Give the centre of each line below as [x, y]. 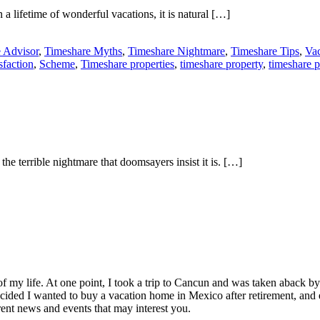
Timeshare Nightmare [176, 51]
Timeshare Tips [265, 51]
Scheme [57, 64]
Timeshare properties [127, 64]
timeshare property [221, 64]
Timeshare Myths [83, 51]
